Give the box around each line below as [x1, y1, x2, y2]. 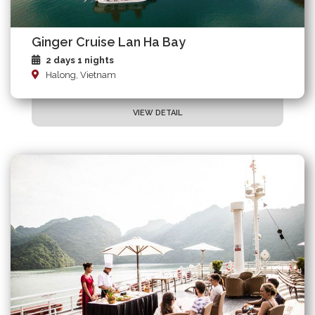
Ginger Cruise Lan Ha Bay [32, 34, 186, 50]
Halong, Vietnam [46, 70, 116, 81]
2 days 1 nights [46, 55, 114, 66]
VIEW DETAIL [133, 108, 182, 118]
